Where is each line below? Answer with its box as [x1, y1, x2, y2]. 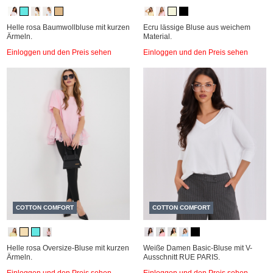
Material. [143, 32, 172, 41]
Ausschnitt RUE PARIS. [143, 253, 220, 261]
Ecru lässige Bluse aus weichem [143, 23, 250, 32]
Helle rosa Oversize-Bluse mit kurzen [7, 244, 129, 252]
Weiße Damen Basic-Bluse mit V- [143, 244, 252, 252]
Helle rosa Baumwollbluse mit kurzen [7, 23, 130, 32]
